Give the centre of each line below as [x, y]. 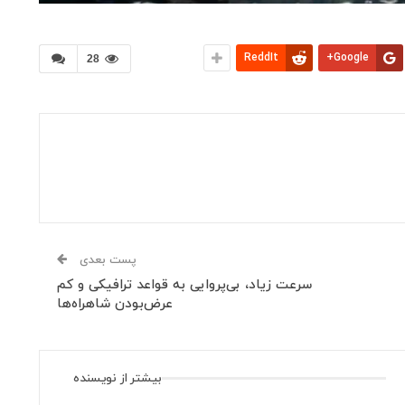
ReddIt [261, 57]
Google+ [351, 57]
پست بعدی [107, 260]
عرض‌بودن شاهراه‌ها [115, 304]
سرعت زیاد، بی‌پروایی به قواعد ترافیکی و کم [185, 285]
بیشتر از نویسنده [118, 378]
